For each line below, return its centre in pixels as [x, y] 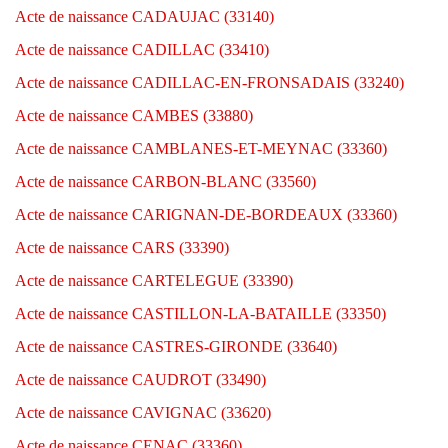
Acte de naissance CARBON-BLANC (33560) [165, 181]
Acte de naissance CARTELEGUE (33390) [154, 280]
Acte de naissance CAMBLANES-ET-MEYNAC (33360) [201, 148]
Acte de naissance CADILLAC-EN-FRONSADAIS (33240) [209, 82]
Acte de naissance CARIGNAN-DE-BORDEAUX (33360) [206, 214]
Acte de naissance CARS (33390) [122, 247]
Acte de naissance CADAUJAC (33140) [144, 16]
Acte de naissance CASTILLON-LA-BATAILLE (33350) [200, 313]
